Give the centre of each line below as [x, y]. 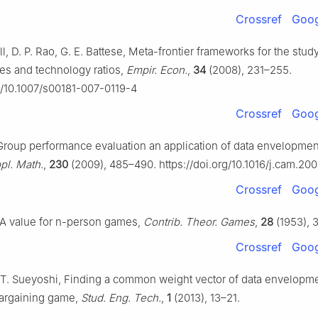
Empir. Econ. [157, 70]
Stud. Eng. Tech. [121, 298]
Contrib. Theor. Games [199, 222]
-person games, [103, 222]
